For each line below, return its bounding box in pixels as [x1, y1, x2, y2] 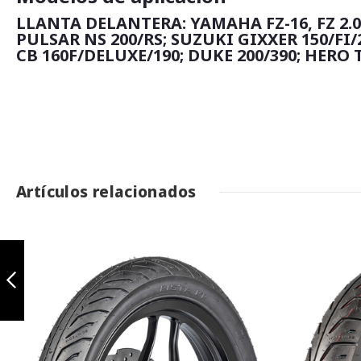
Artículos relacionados [16, 180, 197, 202]
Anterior [16, 308, 63, 323]
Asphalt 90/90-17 [16, 238, 103, 253]
